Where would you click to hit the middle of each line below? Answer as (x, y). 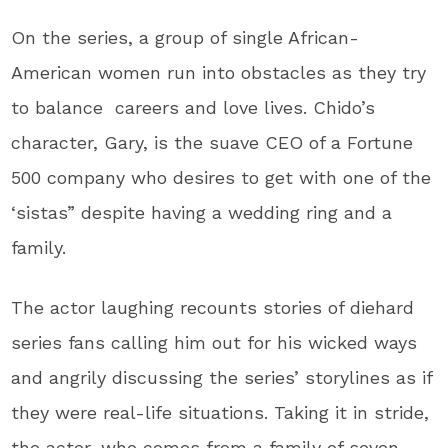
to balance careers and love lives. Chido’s (193, 107)
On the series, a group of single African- (185, 37)
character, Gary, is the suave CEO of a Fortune (212, 142)
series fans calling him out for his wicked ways (214, 342)
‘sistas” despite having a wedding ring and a (202, 212)
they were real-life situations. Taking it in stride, (220, 412)
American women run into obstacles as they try (219, 72)
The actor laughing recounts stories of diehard (213, 307)
